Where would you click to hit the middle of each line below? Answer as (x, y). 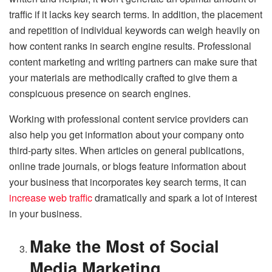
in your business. (46, 213)
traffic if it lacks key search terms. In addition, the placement (136, 14)
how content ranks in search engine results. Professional (130, 46)
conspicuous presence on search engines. (101, 93)
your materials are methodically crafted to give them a (123, 77)
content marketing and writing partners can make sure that (133, 61)
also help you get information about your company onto (127, 134)
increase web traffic (51, 197)
